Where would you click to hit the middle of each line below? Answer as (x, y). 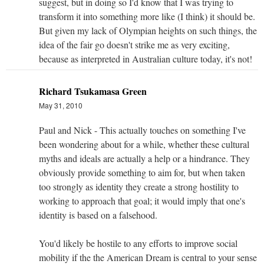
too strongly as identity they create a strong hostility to (139, 186)
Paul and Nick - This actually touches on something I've (142, 130)
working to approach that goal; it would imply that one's (142, 200)
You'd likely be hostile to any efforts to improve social (138, 243)
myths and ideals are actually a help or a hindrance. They (144, 158)
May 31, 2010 (61, 105)
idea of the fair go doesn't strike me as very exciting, (134, 44)
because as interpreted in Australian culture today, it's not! (146, 58)
